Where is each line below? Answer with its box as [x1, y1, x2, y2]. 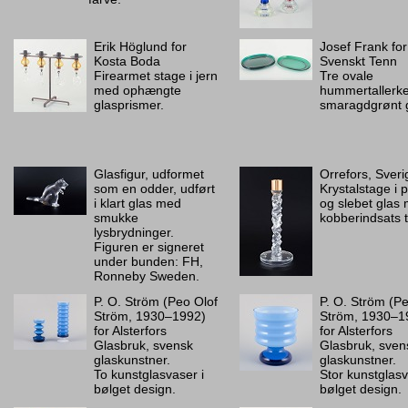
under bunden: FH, [94, 254, 203, 269]
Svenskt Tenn [320, 54, 397, 68]
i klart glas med [94, 196, 181, 210]
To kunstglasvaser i [94, 367, 204, 382]
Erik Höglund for [94, 39, 187, 54]
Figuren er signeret [94, 240, 204, 254]
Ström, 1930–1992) [94, 309, 206, 323]
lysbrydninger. [94, 225, 174, 240]
